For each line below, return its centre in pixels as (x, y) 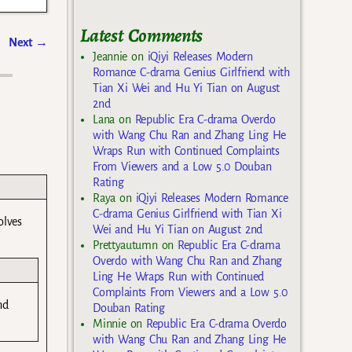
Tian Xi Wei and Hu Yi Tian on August (187, 88)
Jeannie (110, 57)
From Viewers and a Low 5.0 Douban (182, 167)
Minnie (110, 324)
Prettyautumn (125, 246)
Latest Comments (141, 35)
